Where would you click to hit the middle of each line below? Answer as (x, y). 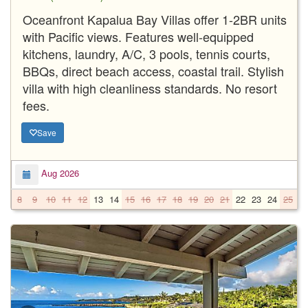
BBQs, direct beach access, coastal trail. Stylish (153, 70)
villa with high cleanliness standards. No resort (150, 88)
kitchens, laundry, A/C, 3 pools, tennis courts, (146, 53)
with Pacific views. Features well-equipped (138, 36)
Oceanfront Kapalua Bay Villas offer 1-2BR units (155, 19)
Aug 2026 (59, 173)
